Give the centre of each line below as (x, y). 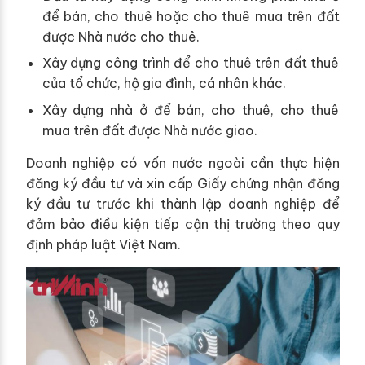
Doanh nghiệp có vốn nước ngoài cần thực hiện (182, 163)
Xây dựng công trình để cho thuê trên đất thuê (191, 63)
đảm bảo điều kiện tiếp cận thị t (133, 224)
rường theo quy (290, 224)
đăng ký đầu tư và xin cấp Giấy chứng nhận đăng (182, 183)
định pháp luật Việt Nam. (103, 244)
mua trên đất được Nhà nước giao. (150, 130)
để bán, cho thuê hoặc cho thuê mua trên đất (191, 16)
